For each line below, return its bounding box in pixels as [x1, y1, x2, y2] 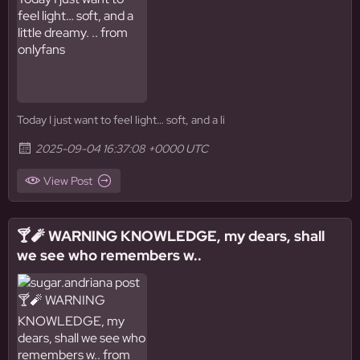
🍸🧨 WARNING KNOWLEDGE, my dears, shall [17, 227, 325, 245]
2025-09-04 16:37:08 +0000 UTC [35, 141, 208, 156]
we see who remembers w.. [17, 246, 202, 264]
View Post [43, 174, 92, 188]
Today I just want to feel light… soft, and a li [17, 112, 225, 127]
